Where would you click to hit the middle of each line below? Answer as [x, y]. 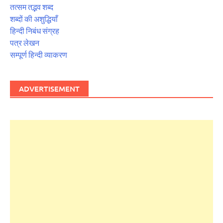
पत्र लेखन [25, 43]
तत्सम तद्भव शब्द [32, 7]
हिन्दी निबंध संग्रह [35, 31]
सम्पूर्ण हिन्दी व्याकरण [39, 55]
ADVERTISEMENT [49, 88]
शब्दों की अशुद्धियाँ [34, 19]
